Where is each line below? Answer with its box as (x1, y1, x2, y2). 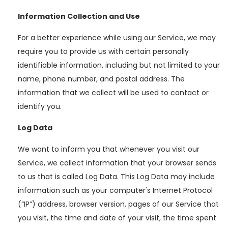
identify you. (18, 101, 62, 111)
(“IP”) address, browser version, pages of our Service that (18, 199, 219, 209)
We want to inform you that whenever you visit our (18, 144, 199, 154)
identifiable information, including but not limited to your (18, 60, 220, 70)
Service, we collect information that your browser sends (18, 158, 216, 168)
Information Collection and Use (18, 11, 140, 21)
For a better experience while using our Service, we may (18, 33, 216, 43)
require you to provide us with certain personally (18, 46, 189, 56)
